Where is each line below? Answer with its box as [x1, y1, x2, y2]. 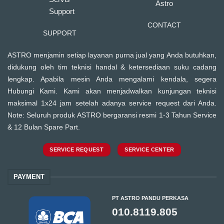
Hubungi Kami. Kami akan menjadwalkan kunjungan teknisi [7, 87, 217, 95]
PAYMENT [13, 173, 45, 181]
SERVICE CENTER [124, 146, 174, 152]
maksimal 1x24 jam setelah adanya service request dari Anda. [7, 99, 217, 107]
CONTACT [147, 21, 181, 29]
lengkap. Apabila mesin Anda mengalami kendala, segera [7, 75, 217, 83]
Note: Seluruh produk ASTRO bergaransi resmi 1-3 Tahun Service [7, 111, 217, 119]
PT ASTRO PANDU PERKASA [112, 194, 188, 201]
